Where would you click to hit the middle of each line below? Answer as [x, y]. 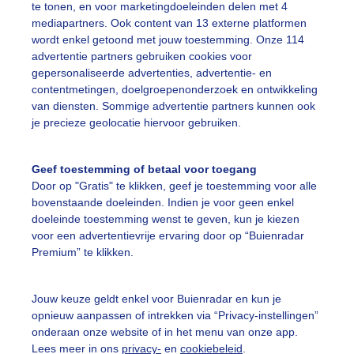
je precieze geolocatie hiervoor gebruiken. [136, 123]
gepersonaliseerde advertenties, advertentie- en [152, 73]
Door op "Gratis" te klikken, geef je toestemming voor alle [174, 186]
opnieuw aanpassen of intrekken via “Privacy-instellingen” [175, 315]
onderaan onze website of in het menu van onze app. [165, 331]
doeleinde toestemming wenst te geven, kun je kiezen [166, 219]
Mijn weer [226, 340]
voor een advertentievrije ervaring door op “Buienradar [168, 236]
